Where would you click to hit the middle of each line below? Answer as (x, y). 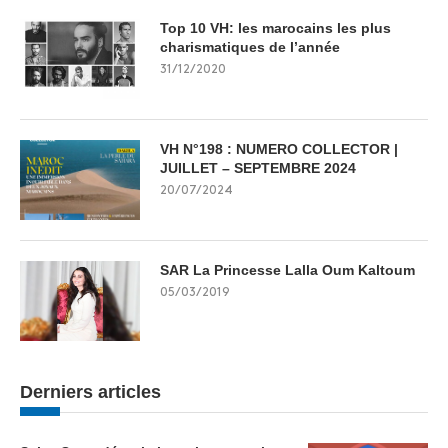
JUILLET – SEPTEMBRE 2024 (258, 167)
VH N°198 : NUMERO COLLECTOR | (279, 148)
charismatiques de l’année (250, 46)
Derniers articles (90, 391)
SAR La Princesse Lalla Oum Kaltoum (287, 269)
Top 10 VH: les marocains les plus (275, 27)
